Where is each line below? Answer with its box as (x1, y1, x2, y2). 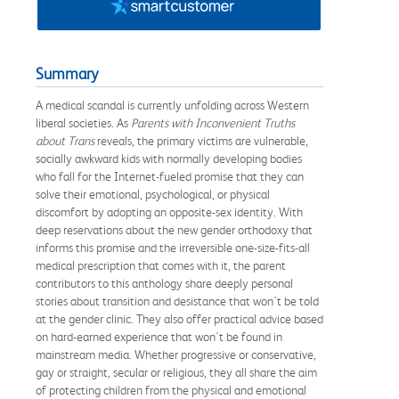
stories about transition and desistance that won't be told (36, 293, 319, 308)
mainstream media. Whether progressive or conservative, (36, 346, 316, 362)
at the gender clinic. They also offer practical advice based (36, 311, 323, 326)
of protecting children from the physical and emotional (36, 382, 306, 397)
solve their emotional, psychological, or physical (36, 186, 270, 201)
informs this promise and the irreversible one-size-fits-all (36, 240, 310, 255)
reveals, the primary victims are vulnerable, (94, 133, 308, 148)
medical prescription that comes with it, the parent (36, 257, 286, 273)
